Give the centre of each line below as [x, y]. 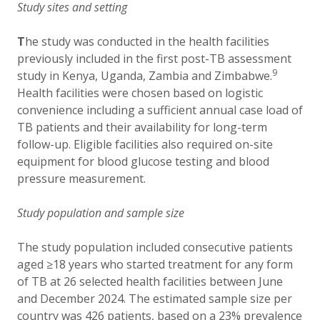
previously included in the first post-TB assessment [154, 59]
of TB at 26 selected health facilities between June [150, 281]
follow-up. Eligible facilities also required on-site [145, 144]
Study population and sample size [101, 213]
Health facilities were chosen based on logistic [140, 93]
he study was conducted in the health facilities [147, 41]
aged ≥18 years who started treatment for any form [155, 264]
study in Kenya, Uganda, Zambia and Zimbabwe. [145, 76]
